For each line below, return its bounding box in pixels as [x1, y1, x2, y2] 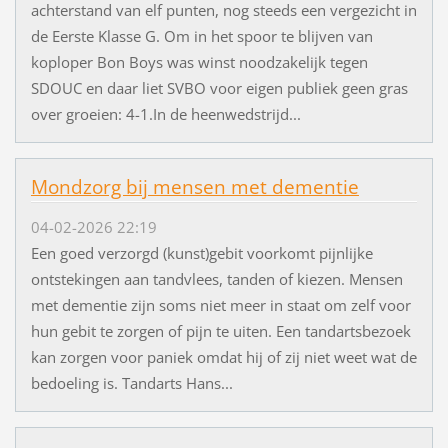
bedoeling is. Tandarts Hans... [30, 372, 233, 393]
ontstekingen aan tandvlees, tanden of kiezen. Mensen [30, 268, 403, 289]
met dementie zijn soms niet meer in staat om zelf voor [30, 294, 411, 315]
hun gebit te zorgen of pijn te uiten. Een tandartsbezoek [30, 320, 411, 341]
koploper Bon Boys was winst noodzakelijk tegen [30, 51, 368, 72]
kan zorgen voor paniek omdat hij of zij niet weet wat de [30, 346, 417, 367]
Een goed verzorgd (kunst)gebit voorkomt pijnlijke [30, 242, 373, 263]
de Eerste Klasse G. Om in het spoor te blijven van [30, 25, 373, 46]
